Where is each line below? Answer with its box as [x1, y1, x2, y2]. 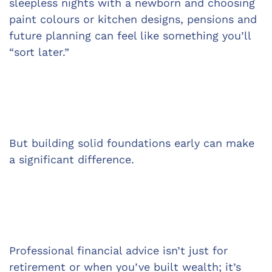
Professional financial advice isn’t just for [9, 244, 231, 257]
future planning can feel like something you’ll [9, 29, 254, 42]
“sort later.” [9, 46, 69, 58]
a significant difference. [9, 153, 134, 166]
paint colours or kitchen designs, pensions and [9, 13, 260, 25]
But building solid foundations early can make [9, 137, 258, 149]
